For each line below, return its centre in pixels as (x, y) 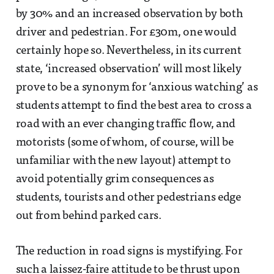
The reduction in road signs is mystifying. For (129, 251)
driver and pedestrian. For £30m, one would (126, 32)
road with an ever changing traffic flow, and (126, 124)
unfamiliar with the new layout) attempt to (123, 161)
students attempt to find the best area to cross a (134, 106)
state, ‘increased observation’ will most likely (128, 69)
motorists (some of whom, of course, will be (124, 143)
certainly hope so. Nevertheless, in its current (128, 51)
